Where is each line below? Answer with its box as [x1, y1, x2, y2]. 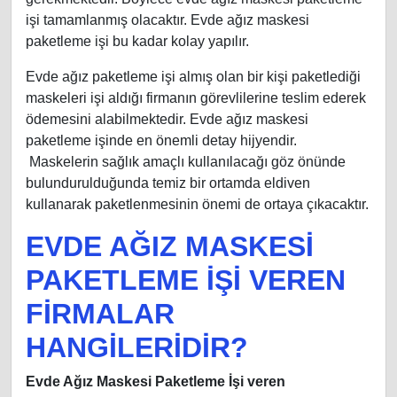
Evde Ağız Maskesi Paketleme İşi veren [26, 374, 285, 390]
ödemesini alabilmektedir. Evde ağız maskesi [26, 112, 308, 128]
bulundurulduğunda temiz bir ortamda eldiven [26, 175, 310, 191]
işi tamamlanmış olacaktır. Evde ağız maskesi [26, 12, 309, 28]
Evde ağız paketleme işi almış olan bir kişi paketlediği [26, 69, 361, 85]
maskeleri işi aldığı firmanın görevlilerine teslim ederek [26, 90, 366, 106]
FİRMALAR [26, 298, 175, 331]
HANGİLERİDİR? [26, 331, 248, 364]
